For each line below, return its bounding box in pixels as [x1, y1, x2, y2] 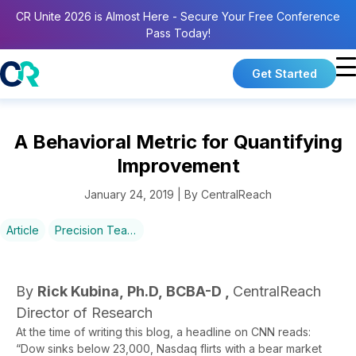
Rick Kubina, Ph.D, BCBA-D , [37, 283, 233, 300]
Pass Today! [145, 26, 211, 40]
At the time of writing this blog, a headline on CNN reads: [16, 325, 311, 339]
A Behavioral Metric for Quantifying [14, 130, 342, 154]
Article [6, 223, 39, 238]
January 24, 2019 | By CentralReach [84, 188, 272, 202]
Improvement [116, 154, 240, 178]
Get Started [252, 67, 317, 81]
